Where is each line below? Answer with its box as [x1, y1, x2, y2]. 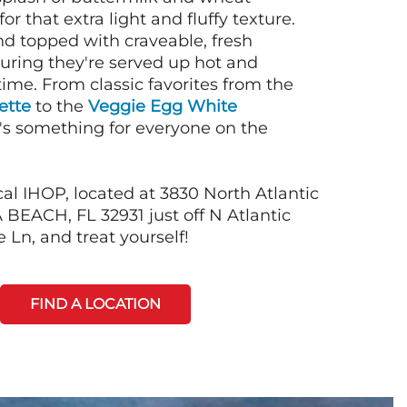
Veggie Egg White [88, 96, 237, 116]
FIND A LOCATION [29, 295, 161, 313]
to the [31, 96, 88, 116]
